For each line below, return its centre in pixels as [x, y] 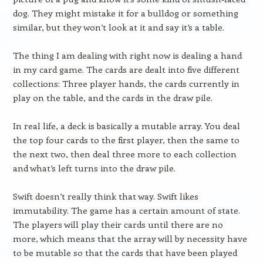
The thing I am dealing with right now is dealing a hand [127, 55]
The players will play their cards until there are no [118, 224]
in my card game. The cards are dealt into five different [126, 69]
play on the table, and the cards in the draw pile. [112, 97]
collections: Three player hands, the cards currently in [126, 83]
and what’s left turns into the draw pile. [94, 168]
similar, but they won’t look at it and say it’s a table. [118, 27]
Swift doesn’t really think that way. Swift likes [105, 196]
